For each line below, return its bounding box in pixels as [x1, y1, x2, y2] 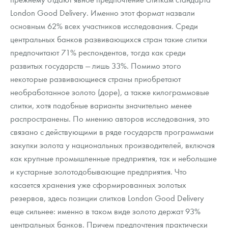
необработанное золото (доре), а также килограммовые [10, 87, 209, 98]
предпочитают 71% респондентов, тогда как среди [10, 47, 186, 58]
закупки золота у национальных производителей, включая [10, 139, 215, 151]
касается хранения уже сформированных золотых [10, 179, 186, 190]
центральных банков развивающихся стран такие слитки [10, 34, 207, 45]
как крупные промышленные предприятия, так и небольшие [10, 153, 217, 164]
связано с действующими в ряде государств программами [10, 126, 214, 137]
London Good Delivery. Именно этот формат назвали [10, 7, 195, 18]
